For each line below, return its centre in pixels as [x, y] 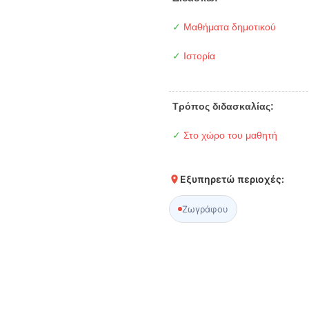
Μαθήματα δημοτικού [229, 27]
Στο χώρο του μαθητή [229, 135]
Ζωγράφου [206, 209]
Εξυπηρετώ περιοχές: [232, 179]
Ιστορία [198, 56]
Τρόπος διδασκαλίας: [223, 106]
